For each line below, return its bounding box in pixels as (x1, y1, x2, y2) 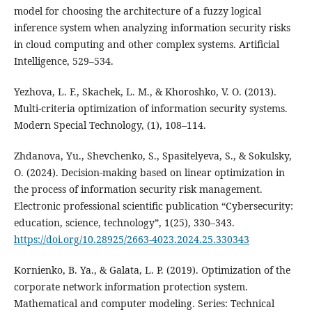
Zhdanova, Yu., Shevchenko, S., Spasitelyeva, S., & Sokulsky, (13, 148, 292, 162)
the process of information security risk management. (13, 182, 263, 196)
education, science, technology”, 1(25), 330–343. (13, 215, 235, 229)
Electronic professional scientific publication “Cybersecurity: (13, 198, 293, 212)
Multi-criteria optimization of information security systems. (13, 101, 288, 115)
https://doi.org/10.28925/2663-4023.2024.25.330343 (13, 232, 249, 246)
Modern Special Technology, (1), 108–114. (13, 118, 206, 132)
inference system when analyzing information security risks (13, 20, 290, 34)
